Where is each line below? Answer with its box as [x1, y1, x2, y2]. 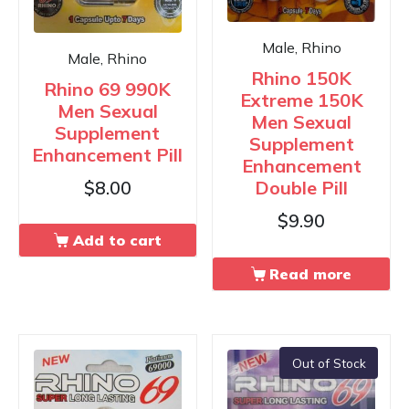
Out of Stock [291, 354, 366, 371]
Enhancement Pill [32, 142, 184, 166]
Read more [269, 264, 352, 283]
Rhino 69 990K [44, 77, 172, 100]
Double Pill [255, 176, 349, 200]
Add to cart [72, 231, 162, 250]
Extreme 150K [239, 89, 363, 112]
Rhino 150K [251, 67, 352, 90]
